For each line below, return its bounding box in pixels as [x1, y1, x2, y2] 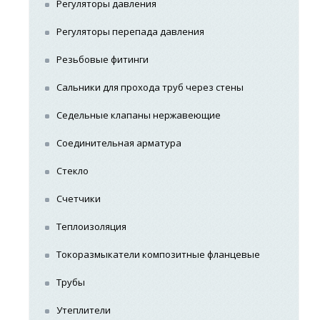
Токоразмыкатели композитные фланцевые [56, 248, 261, 261]
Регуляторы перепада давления [56, 25, 205, 38]
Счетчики [56, 192, 101, 205]
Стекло [56, 164, 89, 177]
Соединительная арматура [56, 136, 182, 149]
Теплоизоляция [56, 220, 127, 233]
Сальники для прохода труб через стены [56, 81, 244, 94]
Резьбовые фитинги [56, 53, 149, 66]
